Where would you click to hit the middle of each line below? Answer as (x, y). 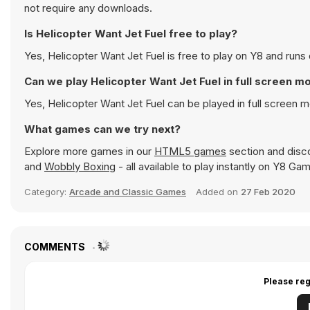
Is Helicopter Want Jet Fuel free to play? (131, 34)
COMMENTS (56, 247)
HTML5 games (190, 151)
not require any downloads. (88, 8)
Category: (47, 192)
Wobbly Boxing (80, 166)
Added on (218, 192)
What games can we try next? (102, 129)
